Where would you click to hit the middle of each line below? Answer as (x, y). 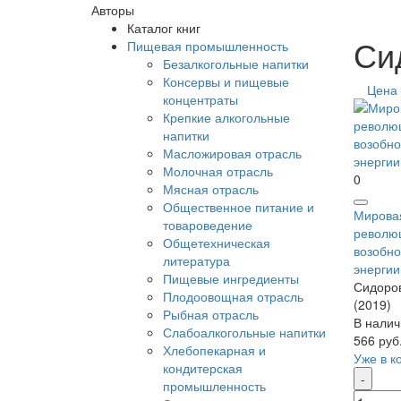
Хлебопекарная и (214, 350)
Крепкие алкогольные (226, 117)
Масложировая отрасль (232, 153)
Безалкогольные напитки (236, 64)
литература (196, 260)
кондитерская (203, 368)
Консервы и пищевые (226, 81)
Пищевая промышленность (208, 46)
